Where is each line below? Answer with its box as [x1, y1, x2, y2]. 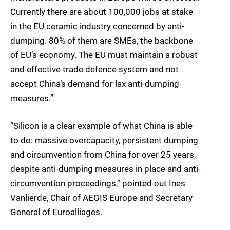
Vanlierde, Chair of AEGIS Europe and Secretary [10, 193, 193, 203]
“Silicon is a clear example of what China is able [10, 121, 193, 131]
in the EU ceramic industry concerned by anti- [10, 21, 184, 31]
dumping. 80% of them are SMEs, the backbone [10, 35, 193, 46]
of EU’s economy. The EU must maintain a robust [10, 49, 198, 60]
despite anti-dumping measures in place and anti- [10, 164, 201, 175]
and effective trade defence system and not [10, 64, 179, 74]
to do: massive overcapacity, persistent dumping [10, 135, 198, 146]
